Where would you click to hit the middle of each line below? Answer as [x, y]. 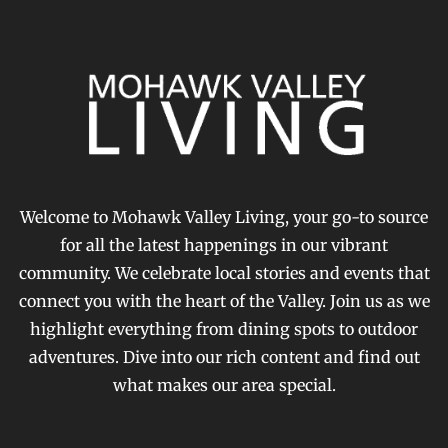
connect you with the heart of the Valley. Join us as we [224, 301]
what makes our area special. [224, 385]
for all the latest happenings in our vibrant [224, 245]
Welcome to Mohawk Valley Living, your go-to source [224, 217]
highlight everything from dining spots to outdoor [224, 329]
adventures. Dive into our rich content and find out [224, 357]
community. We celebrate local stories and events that [224, 273]
